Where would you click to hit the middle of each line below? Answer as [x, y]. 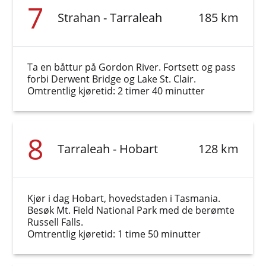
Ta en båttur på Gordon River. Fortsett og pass [132, 67]
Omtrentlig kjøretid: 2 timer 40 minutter [116, 91]
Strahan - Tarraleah [110, 18]
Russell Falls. [56, 222]
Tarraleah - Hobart [108, 149]
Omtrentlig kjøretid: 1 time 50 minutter [114, 234]
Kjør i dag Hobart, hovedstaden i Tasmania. [124, 198]
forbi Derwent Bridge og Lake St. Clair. [112, 79]
